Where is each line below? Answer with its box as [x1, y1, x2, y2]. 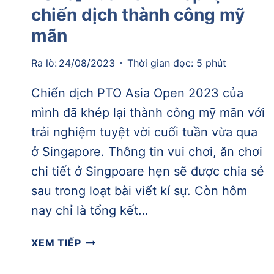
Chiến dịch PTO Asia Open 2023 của [31, 85, 243, 100]
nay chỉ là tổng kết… [31, 202, 148, 218]
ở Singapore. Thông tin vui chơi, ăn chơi [31, 144, 262, 159]
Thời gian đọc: [127, 56, 194, 69]
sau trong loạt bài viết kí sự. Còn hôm [31, 183, 247, 198]
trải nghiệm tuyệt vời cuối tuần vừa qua [31, 124, 257, 139]
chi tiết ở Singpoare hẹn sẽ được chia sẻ [31, 163, 264, 179]
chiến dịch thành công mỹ [31, 4, 245, 25]
